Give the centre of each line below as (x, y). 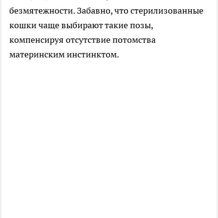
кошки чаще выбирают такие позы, (81, 25)
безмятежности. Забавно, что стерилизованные (106, 10)
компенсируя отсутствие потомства (82, 39)
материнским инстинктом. (64, 54)
